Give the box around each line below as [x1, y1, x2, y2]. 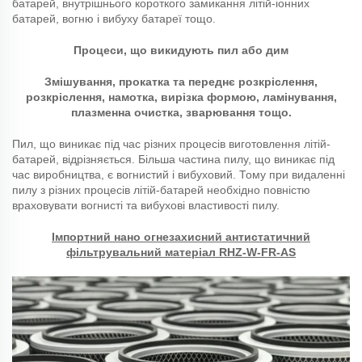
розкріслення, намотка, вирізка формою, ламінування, [25, 90, 337, 104]
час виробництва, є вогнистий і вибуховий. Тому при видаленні [12, 168, 345, 182]
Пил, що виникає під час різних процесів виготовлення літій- [12, 137, 330, 151]
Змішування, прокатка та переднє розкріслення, [44, 75, 318, 89]
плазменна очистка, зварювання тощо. [70, 106, 292, 120]
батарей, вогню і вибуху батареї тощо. [12, 12, 216, 26]
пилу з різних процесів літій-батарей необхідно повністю [12, 183, 310, 197]
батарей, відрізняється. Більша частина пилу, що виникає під [12, 153, 335, 166]
